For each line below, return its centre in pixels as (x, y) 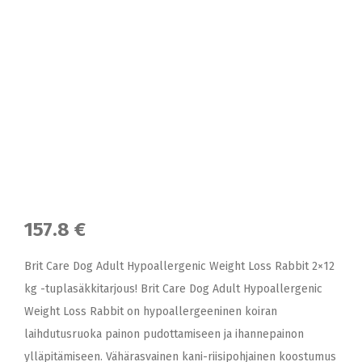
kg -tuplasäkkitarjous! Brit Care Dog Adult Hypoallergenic (173, 289)
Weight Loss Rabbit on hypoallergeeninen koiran (151, 311)
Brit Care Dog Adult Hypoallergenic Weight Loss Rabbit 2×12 (179, 266)
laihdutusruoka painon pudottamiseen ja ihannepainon (164, 334)
